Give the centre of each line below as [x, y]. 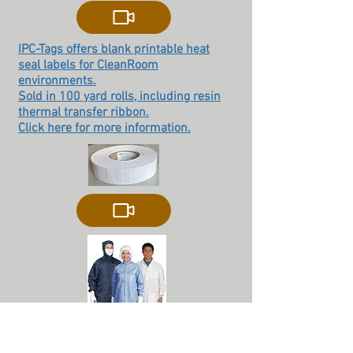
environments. [57, 81]
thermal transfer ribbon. [84, 113]
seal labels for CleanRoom [88, 65]
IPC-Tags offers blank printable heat [114, 50]
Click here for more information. [104, 128]
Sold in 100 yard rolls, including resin [119, 97]
